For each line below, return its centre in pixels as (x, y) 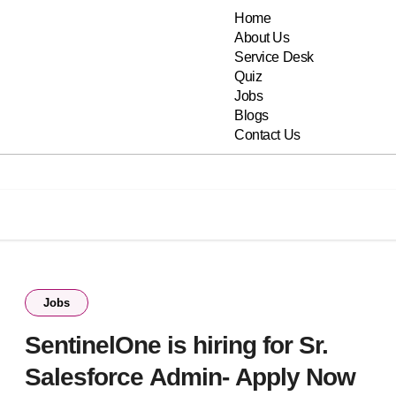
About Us (262, 38)
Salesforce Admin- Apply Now (190, 377)
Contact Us (267, 135)
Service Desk (274, 57)
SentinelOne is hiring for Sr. (176, 345)
